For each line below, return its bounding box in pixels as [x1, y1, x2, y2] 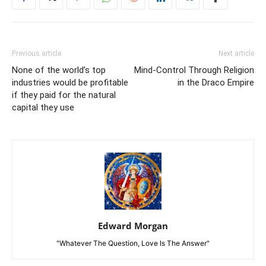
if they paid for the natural [12, 90, 116, 101]
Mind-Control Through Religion [134, 65, 254, 76]
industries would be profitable [12, 77, 128, 88]
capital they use [12, 102, 74, 113]
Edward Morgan [98, 220, 168, 232]
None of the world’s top [12, 65, 106, 76]
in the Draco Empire [178, 77, 254, 88]
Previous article [12, 49, 61, 58]
